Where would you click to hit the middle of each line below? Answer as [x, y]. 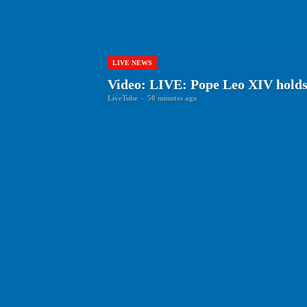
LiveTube [123, 98]
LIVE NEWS [132, 63]
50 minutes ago [172, 98]
